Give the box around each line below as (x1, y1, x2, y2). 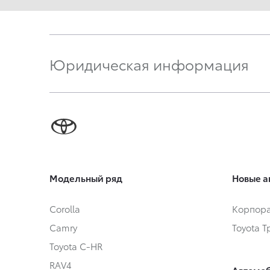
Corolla (49, 202, 80, 216)
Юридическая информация (49, 53, 249, 74)
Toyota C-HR (49, 239, 102, 253)
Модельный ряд (49, 171, 122, 185)
